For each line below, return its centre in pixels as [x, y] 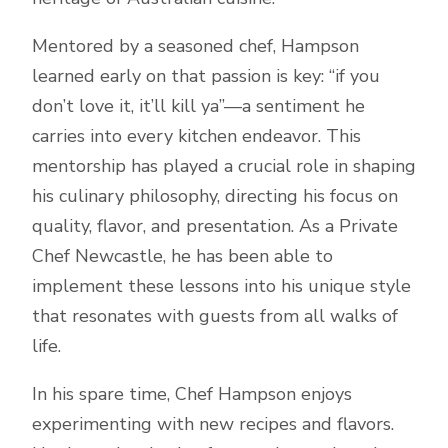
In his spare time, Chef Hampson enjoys [192, 394]
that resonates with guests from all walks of [215, 316]
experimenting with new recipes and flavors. [213, 424]
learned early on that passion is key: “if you [206, 76]
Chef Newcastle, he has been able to [182, 256]
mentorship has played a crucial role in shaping [224, 166]
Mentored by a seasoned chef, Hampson [195, 46]
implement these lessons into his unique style [221, 286]
